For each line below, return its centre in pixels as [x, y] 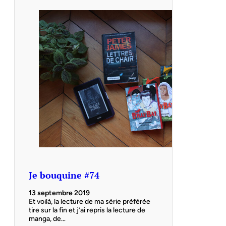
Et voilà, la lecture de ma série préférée [90, 201]
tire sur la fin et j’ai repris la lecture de [87, 210]
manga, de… [47, 218]
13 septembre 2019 [59, 193]
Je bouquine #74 [64, 175]
